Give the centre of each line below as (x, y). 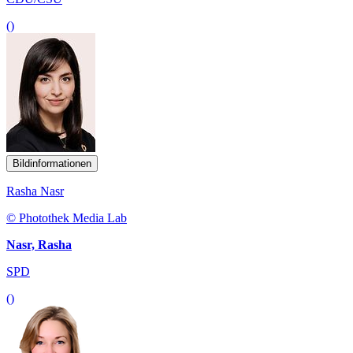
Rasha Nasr (35, 191)
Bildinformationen (52, 163)
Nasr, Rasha (39, 244)
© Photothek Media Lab (67, 217)
